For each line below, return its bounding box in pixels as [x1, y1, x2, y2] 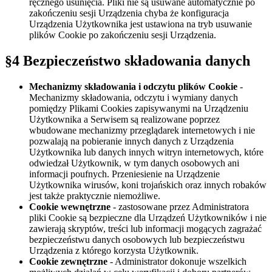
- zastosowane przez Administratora [110, 202, 249, 212]
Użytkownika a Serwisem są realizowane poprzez [29, 114, 220, 125]
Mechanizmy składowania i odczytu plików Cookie [29, 81, 237, 92]
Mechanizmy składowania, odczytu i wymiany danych [29, 92, 238, 103]
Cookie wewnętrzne [29, 202, 110, 212]
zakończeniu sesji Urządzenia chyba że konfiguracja [29, 8, 229, 19]
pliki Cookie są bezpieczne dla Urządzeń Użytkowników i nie [29, 212, 267, 223]
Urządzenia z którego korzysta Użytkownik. [29, 245, 199, 256]
